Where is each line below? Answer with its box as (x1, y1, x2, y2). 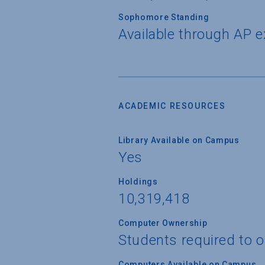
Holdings (118, 176, 158, 186)
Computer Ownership (118, 218, 208, 228)
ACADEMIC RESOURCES (118, 101, 226, 111)
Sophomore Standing (118, 12, 209, 22)
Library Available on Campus (118, 135, 240, 145)
